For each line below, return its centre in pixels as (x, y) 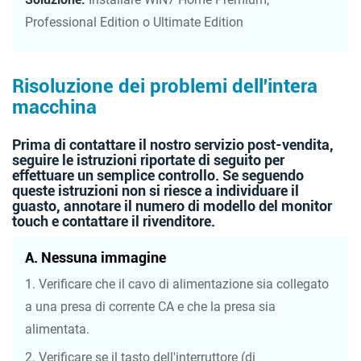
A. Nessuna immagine (95, 258)
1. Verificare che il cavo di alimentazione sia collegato (177, 284)
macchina (54, 108)
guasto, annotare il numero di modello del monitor (172, 206)
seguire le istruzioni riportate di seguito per (148, 160)
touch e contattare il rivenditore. (114, 222)
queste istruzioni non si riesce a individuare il (156, 191)
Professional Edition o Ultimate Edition (134, 23)
